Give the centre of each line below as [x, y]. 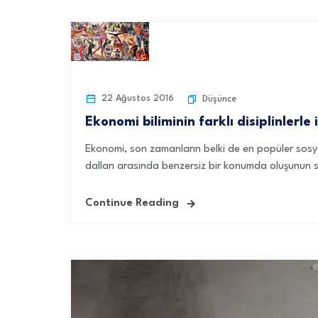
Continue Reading [132, 203]
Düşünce [219, 99]
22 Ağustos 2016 [136, 98]
